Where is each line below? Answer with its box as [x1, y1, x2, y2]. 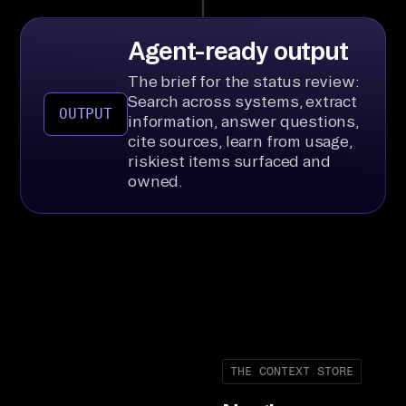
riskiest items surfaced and [128, 151, 331, 169]
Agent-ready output [128, 35, 348, 64]
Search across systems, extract [128, 92, 357, 110]
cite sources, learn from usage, [128, 131, 353, 150]
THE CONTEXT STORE [229, 364, 353, 379]
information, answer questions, [128, 111, 359, 130]
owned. [128, 171, 184, 189]
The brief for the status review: [128, 72, 360, 90]
